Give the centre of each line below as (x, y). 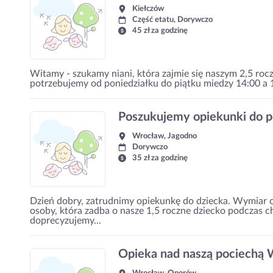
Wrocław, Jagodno (165, 136)
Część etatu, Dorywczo (172, 20)
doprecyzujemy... (66, 221)
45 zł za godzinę (160, 31)
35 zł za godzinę (160, 158)
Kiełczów (148, 9)
